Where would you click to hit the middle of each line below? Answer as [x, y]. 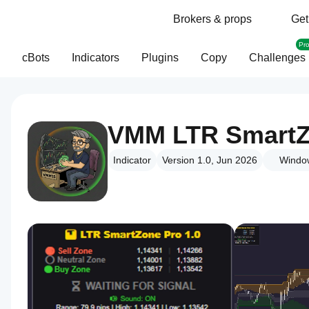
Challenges [277, 58]
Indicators [96, 58]
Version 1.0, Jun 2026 [210, 160]
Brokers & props [212, 19]
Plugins [160, 58]
